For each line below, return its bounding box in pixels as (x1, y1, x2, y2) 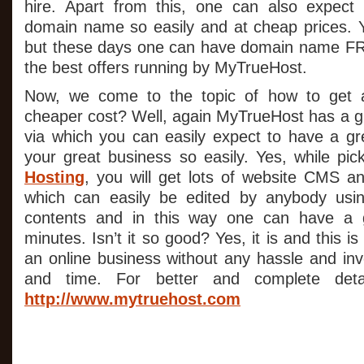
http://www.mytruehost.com (24, 290, 240, 308)
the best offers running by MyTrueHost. (24, 58, 307, 76)
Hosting (24, 168, 84, 186)
